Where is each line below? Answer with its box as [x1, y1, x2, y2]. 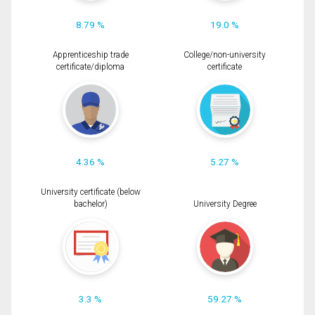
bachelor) [73, 199, 108, 210]
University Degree [193, 199, 257, 210]
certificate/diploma [56, 62, 124, 72]
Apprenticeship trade [52, 50, 129, 60]
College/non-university [184, 50, 266, 60]
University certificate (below [40, 187, 141, 198]
